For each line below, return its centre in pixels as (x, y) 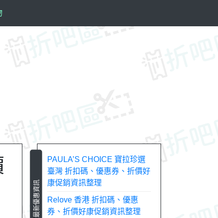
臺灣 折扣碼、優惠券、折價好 (99, 171)
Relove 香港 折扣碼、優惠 (93, 200)
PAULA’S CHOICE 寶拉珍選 (96, 159)
